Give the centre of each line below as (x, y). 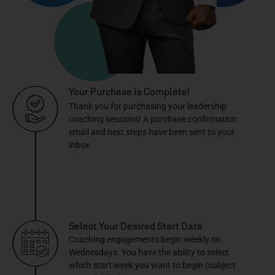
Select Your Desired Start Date (136, 226)
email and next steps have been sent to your (152, 132)
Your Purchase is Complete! (129, 92)
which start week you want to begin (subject (152, 265)
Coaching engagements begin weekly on (145, 240)
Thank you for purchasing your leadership (148, 107)
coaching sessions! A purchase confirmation (153, 119)
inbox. (80, 145)
